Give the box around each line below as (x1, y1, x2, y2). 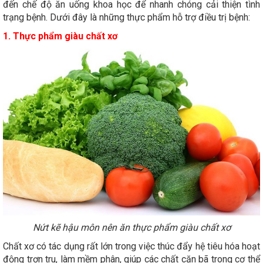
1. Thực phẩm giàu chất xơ (3, 31, 117, 42)
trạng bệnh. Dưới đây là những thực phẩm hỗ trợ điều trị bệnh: (3, 12, 250, 23)
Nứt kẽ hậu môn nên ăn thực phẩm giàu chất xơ (32, 222, 231, 234)
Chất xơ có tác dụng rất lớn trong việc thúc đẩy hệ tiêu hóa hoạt (3, 241, 260, 252)
